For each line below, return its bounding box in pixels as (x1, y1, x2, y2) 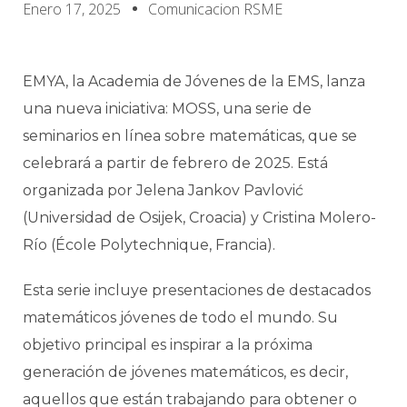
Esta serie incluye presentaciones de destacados (23, 282, 371, 299)
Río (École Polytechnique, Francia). (23, 236, 275, 253)
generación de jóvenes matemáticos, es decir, (23, 363, 348, 381)
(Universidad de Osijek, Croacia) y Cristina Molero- (23, 209, 376, 226)
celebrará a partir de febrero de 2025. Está (23, 154, 328, 172)
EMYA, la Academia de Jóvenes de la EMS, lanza (23, 73, 365, 90)
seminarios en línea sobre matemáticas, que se (23, 127, 357, 144)
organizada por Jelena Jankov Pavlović (23, 182, 303, 199)
